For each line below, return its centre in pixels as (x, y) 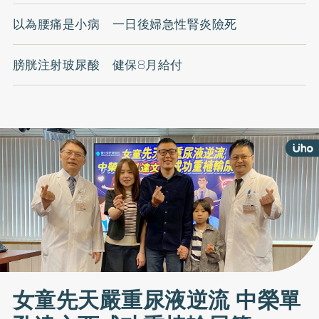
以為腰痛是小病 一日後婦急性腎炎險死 (125, 25)
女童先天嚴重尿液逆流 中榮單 (157, 300)
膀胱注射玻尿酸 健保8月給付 (98, 65)
